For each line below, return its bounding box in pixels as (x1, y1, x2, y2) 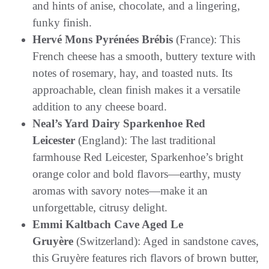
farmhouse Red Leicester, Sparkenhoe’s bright (32, 150, 243, 163)
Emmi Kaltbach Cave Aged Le (32, 217, 183, 231)
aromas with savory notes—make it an (32, 184, 208, 197)
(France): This (173, 32, 240, 46)
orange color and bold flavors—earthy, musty (32, 167, 241, 180)
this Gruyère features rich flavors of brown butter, (32, 251, 259, 264)
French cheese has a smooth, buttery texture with (32, 49, 256, 62)
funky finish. (32, 16, 92, 29)
